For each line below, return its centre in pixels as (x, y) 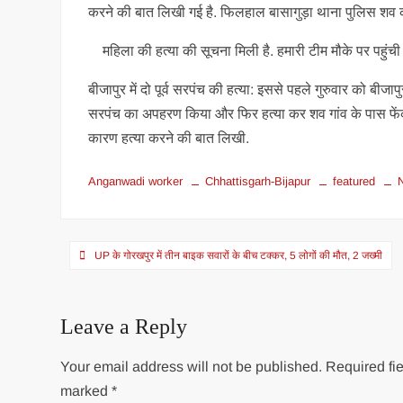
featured (354, 181)
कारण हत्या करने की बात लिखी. (169, 138)
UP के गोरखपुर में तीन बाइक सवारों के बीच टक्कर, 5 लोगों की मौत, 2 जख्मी (239, 255)
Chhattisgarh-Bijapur (258, 181)
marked (86, 391)
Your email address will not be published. (192, 367)
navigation (116, 285)
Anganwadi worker (136, 181)
